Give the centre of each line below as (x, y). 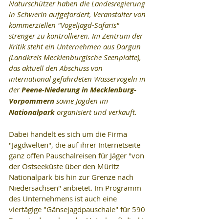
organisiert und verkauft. (98, 112)
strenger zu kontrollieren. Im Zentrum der (77, 36)
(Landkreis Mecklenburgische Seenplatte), (76, 57)
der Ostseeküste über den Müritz (65, 166)
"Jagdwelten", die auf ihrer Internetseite (76, 145)
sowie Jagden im (82, 101)
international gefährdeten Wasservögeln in (78, 79)
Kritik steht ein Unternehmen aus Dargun (76, 46)
